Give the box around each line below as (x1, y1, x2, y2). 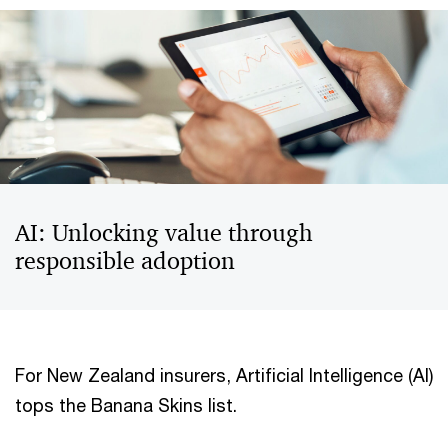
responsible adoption (15, 246, 235, 276)
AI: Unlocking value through (15, 218, 313, 248)
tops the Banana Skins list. (15, 394, 237, 416)
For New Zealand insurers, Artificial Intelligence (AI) (15, 364, 433, 386)
